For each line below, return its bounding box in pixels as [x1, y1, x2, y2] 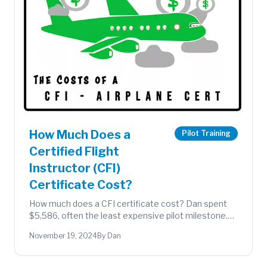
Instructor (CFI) [29, 160, 120, 175]
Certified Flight [29, 144, 119, 159]
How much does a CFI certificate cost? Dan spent [29, 198, 227, 209]
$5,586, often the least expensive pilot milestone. [29, 210, 228, 221]
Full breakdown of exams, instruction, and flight [29, 222, 215, 232]
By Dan [97, 231, 121, 240]
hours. [29, 234, 54, 244]
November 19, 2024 [29, 231, 97, 240]
